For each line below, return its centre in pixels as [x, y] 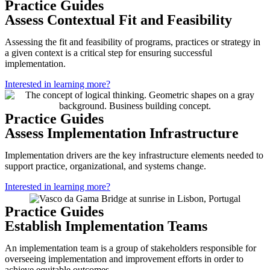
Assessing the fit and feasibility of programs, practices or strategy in [133, 42]
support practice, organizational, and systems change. [105, 166]
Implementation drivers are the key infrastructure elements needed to [134, 155]
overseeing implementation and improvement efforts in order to [124, 259]
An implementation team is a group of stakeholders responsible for [130, 248]
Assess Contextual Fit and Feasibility [118, 20]
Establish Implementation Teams [106, 226]
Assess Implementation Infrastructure [122, 133]
